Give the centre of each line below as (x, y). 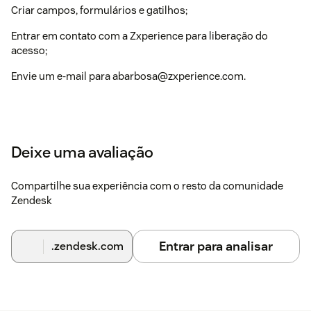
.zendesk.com (87, 246)
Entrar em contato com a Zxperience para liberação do (140, 36)
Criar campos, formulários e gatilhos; (99, 10)
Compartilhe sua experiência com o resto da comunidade (147, 186)
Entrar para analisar (216, 246)
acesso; (29, 50)
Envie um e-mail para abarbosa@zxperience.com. (128, 76)
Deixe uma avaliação (82, 152)
